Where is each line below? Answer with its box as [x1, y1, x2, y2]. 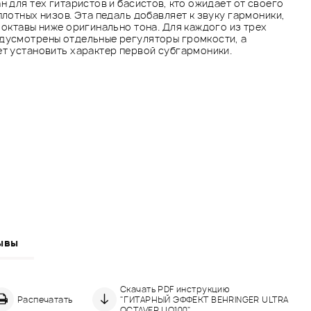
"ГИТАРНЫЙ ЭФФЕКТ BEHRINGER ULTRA [120, 293, 289, 305]
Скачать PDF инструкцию [120, 283, 230, 295]
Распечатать [17, 293, 73, 305]
